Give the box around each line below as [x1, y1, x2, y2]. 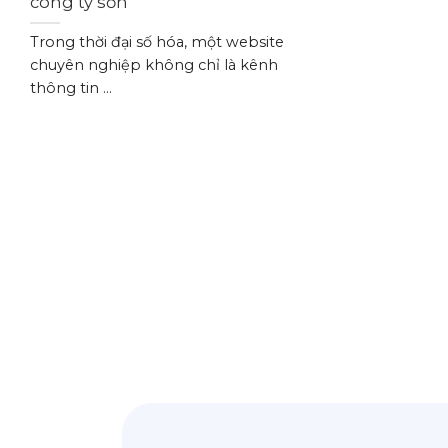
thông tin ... [30, 79, 112, 98]
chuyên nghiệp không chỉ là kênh [30, 56, 278, 75]
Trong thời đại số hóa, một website [30, 33, 284, 52]
